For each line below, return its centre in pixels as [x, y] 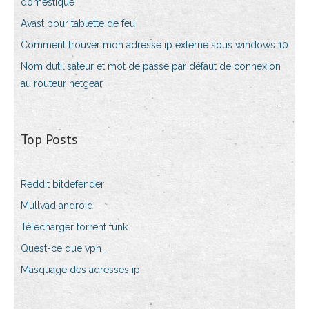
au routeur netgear [62, 83]
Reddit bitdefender [62, 184]
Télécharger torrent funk [74, 227]
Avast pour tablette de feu [78, 23]
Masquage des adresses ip [80, 270]
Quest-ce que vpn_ [63, 248]
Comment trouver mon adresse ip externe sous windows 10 [154, 45]
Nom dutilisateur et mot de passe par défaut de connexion [151, 66]
